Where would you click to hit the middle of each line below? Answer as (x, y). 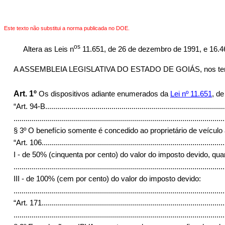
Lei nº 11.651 (191, 94)
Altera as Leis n (48, 49)
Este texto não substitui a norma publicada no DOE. (67, 28)
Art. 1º (25, 93)
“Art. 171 (27, 203)
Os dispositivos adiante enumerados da (104, 94)
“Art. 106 (27, 142)
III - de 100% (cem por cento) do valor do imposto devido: (107, 179)
